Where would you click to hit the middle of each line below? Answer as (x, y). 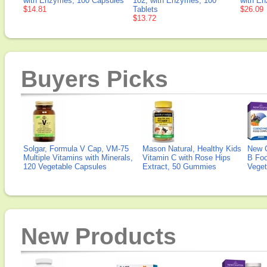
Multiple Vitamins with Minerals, (78, 158)
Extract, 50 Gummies (179, 167)
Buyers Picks (94, 79)
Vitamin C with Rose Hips (187, 158)
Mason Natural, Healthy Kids (192, 149)
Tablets (145, 9)
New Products (99, 236)
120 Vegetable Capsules (65, 167)
